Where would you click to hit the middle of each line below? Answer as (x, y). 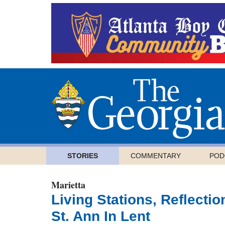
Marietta (68, 185)
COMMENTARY (155, 156)
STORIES (83, 156)
